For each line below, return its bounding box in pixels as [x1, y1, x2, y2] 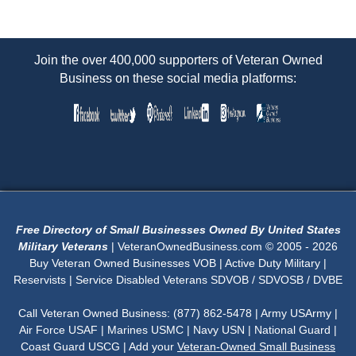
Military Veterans [18, 240, 111, 253]
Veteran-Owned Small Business [177, 340, 335, 354]
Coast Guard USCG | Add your [21, 340, 177, 354]
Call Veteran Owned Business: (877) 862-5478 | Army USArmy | [18, 307, 338, 320]
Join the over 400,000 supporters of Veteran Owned [33, 53, 323, 68]
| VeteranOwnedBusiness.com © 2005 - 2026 [111, 240, 338, 253]
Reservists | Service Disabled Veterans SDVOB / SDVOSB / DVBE [14, 273, 342, 287]
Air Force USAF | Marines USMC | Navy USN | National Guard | [19, 323, 337, 337]
